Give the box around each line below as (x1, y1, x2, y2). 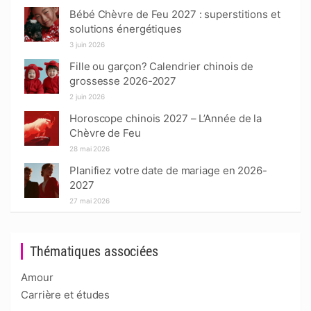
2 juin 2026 (69, 92, 105, 101)
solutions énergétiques (69, 22, 182, 35)
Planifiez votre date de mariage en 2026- (69, 163, 267, 177)
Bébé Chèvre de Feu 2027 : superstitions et (69, 7, 280, 21)
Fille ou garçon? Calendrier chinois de (69, 59, 254, 73)
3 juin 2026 (69, 40, 105, 49)
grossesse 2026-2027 (69, 74, 177, 87)
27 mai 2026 (69, 196, 110, 205)
